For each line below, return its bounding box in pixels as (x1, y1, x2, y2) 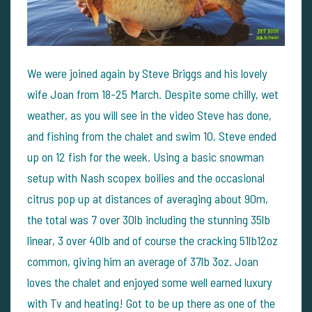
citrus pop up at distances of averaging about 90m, (27, 190, 268, 206)
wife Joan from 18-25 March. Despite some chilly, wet (27, 86, 279, 102)
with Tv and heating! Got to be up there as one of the (27, 295, 275, 311)
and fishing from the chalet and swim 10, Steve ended (27, 127, 276, 143)
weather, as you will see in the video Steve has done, (27, 107, 272, 123)
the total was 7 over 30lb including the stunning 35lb (27, 211, 270, 227)
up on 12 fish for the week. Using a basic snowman (27, 148, 264, 164)
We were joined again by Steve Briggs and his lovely (27, 65, 267, 81)
